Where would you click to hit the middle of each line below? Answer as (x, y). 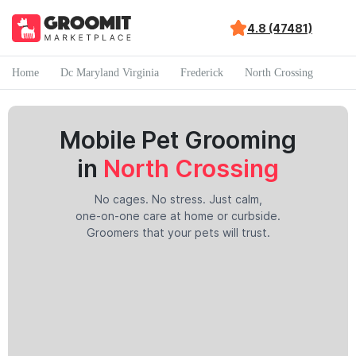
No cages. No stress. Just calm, (178, 199)
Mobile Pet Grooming (178, 140)
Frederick (202, 72)
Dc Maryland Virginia (110, 72)
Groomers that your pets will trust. (178, 232)
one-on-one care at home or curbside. (178, 216)
